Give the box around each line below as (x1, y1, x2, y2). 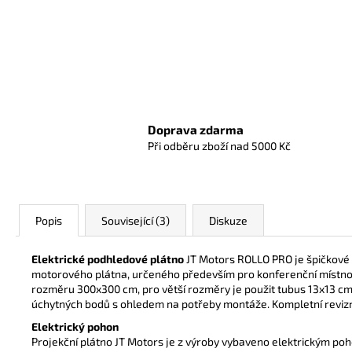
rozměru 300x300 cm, (31, 281, 142, 295)
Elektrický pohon (31, 319, 119, 333)
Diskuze (209, 213, 247, 227)
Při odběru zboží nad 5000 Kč (148, 139, 291, 153)
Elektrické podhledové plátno (31, 251, 184, 266)
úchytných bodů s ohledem (31, 296, 167, 310)
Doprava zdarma (148, 123, 244, 137)
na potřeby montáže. (167, 296, 272, 310)
